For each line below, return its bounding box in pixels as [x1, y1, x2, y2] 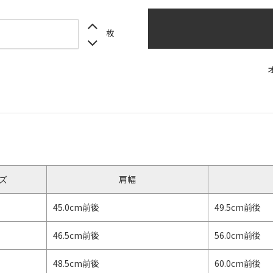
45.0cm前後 [53, 201, 99, 213]
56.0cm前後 [214, 229, 261, 241]
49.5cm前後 [214, 201, 261, 213]
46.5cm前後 [53, 229, 99, 241]
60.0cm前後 [214, 257, 261, 269]
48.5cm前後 [53, 257, 99, 269]
